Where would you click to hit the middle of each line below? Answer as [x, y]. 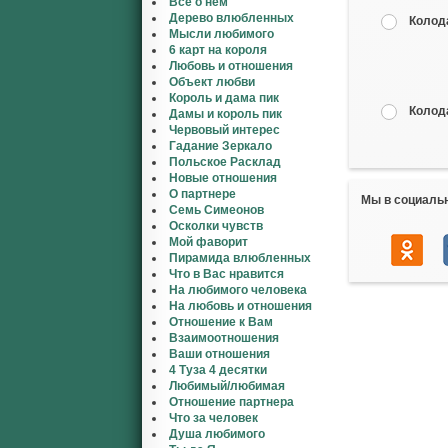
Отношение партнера [231, 402]
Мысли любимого [221, 34]
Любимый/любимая [227, 386]
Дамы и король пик [225, 114]
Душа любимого [217, 434]
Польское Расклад [225, 162]
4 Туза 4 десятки [218, 370]
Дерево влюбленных [231, 18]
